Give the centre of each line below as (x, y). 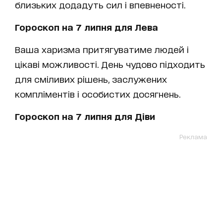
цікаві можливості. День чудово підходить (110, 64)
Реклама (193, 136)
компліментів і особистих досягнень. (98, 93)
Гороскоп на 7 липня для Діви (85, 116)
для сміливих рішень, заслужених (91, 79)
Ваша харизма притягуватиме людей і (102, 49)
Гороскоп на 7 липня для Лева (86, 27)
